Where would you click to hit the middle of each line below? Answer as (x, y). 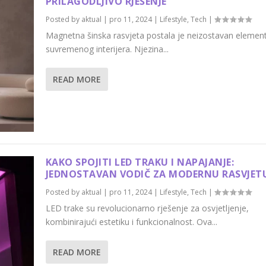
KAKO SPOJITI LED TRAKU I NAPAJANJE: (140, 162)
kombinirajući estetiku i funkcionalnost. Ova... (131, 222)
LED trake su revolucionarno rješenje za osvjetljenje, (147, 208)
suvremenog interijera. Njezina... (107, 49)
